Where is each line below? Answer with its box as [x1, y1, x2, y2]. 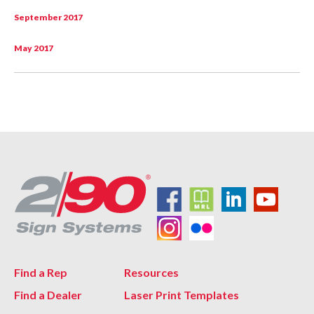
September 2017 [14, 12, 83, 23]
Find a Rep [14, 266, 67, 280]
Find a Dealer [14, 288, 82, 302]
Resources [124, 266, 179, 280]
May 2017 [14, 42, 54, 53]
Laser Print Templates [124, 288, 239, 302]
